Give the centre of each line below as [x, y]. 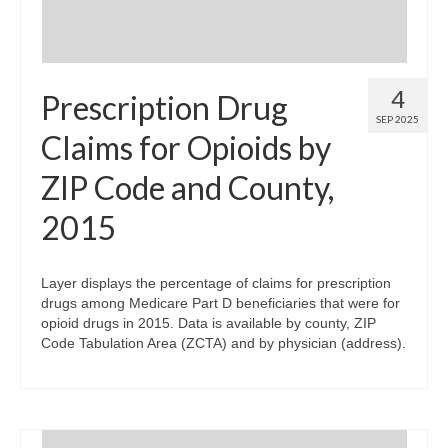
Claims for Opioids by [186, 148]
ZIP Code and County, [187, 188]
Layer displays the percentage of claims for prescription [216, 283]
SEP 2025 [397, 119]
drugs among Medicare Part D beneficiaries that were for [220, 303]
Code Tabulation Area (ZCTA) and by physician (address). [223, 343]
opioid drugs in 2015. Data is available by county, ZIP [208, 323]
